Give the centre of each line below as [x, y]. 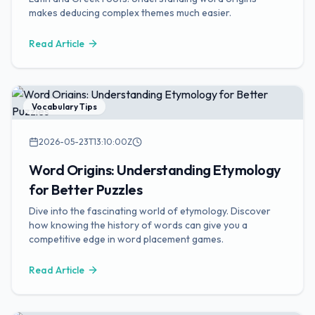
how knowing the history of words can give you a [138, 225]
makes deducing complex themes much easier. [130, 13]
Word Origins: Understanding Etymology [155, 170]
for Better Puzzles [85, 189]
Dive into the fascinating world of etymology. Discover [150, 211]
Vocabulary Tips [64, 107]
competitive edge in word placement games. [126, 239]
